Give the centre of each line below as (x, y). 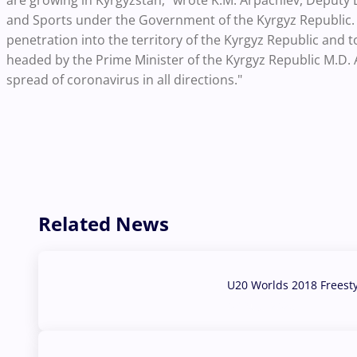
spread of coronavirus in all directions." (124, 80)
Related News (104, 224)
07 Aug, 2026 (261, 306)
